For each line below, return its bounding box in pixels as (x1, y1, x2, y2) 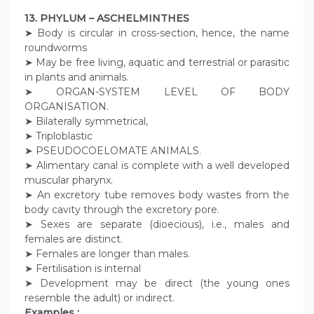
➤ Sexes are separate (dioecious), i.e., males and (25, 218, 289, 231)
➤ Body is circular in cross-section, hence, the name (25, 27, 289, 40)
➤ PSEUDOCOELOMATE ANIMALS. (25, 144, 201, 158)
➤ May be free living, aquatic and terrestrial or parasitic (25, 56, 289, 69)
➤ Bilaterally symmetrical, (25, 115, 148, 128)
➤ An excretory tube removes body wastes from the (25, 189, 289, 202)
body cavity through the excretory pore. (25, 203, 219, 217)
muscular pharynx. (25, 174, 113, 187)
